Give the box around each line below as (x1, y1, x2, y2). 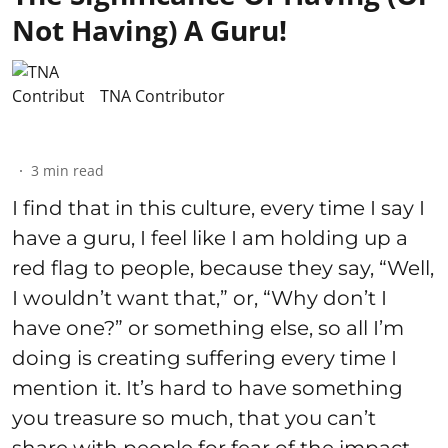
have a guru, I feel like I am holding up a (12, 225, 408, 250)
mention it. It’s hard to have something (12, 375, 403, 400)
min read (43, 160, 104, 180)
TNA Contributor (100, 84, 225, 107)
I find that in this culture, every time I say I (12, 195, 425, 220)
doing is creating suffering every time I (12, 345, 397, 370)
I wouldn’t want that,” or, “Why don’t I (12, 285, 387, 310)
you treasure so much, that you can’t (12, 405, 376, 430)
